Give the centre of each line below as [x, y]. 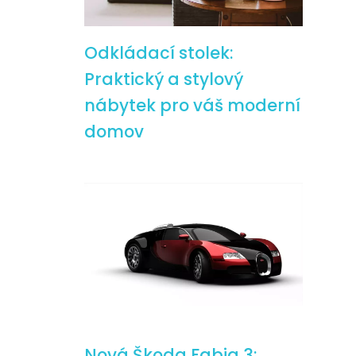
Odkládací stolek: [159, 53]
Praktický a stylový [164, 79]
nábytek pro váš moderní [192, 105]
